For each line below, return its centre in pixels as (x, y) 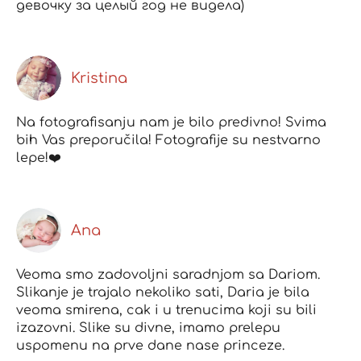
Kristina (99, 78)
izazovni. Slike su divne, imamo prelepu (148, 328)
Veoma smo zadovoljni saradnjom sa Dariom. (168, 274)
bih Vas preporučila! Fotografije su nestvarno (168, 140)
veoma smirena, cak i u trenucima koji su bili (166, 310)
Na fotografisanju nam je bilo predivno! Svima (171, 122)
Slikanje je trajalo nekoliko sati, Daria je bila (163, 292)
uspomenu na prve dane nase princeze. (150, 345)
